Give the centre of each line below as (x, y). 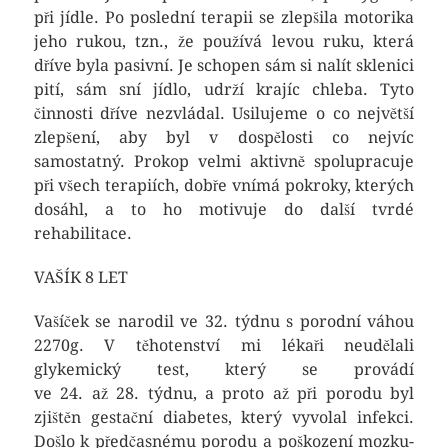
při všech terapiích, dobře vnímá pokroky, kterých (224, 185)
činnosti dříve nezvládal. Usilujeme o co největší (224, 113)
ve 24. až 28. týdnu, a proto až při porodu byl (224, 393)
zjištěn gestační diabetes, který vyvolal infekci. (224, 417)
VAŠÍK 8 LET (80, 277)
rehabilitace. (82, 233)
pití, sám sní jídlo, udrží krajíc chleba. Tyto (224, 89)
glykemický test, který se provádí (224, 369)
